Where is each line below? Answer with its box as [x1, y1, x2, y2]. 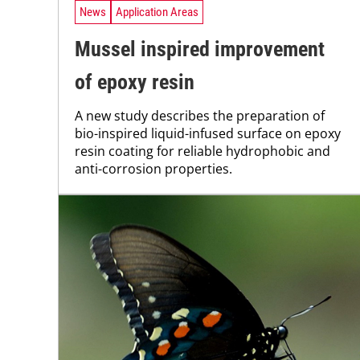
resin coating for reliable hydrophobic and [75, 142, 330, 161]
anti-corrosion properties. [75, 160, 232, 178]
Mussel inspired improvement [75, 37, 325, 62]
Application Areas [116, 4, 198, 19]
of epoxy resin [75, 70, 194, 95]
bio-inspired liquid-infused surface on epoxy [75, 125, 341, 143]
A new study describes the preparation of [75, 107, 325, 125]
